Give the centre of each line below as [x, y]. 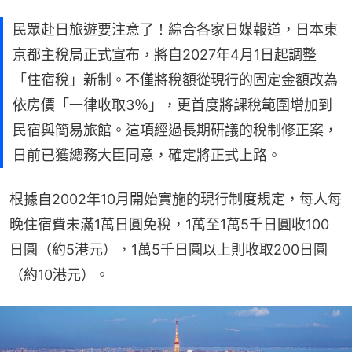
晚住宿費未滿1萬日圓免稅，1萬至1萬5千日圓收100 [169, 224]
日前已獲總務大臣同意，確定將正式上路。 [147, 155]
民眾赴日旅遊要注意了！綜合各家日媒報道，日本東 [175, 29]
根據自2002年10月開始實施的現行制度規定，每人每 [176, 199]
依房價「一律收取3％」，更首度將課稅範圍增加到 [172, 104]
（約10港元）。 [59, 274]
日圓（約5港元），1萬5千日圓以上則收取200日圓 [169, 249]
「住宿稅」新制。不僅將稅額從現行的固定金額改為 [175, 79]
